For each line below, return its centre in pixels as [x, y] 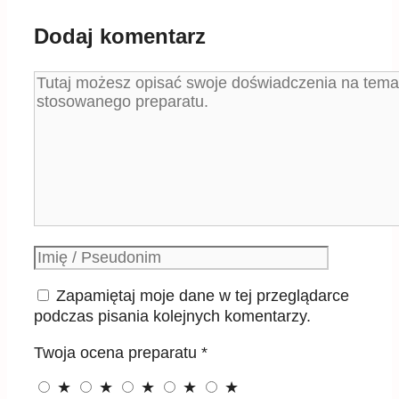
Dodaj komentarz [120, 37]
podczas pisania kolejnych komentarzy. [172, 317]
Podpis [57, 255]
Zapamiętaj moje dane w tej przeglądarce [203, 296]
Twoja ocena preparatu [118, 353]
